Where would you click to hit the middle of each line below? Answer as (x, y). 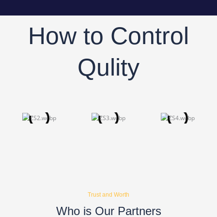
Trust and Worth (108, 195)
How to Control (108, 36)
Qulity (108, 68)
